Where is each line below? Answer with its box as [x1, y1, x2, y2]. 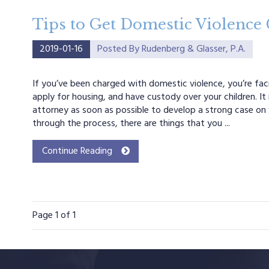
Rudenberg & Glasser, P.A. [141, 41, 246, 57]
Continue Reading [41, 144, 112, 159]
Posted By [97, 41, 142, 57]
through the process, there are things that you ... [32, 116, 230, 131]
